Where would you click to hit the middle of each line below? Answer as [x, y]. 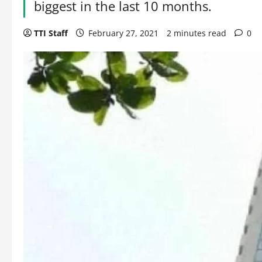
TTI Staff [51, 33]
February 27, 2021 [123, 33]
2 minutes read [196, 33]
